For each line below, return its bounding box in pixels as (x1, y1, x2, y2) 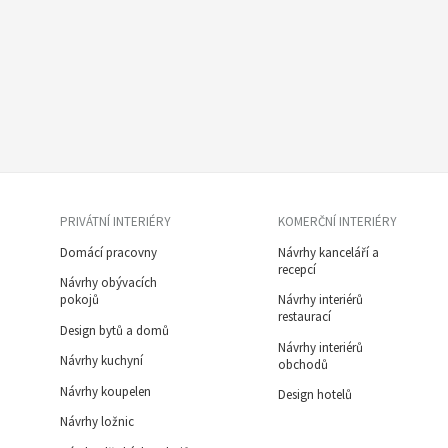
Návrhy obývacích (60, 274, 157, 292)
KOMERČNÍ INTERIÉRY (277, 213, 397, 231)
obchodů (277, 355, 328, 373)
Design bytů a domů (60, 321, 169, 339)
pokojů (60, 291, 99, 309)
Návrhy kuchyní (60, 352, 143, 370)
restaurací (277, 308, 331, 326)
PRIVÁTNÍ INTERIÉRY (60, 213, 171, 231)
